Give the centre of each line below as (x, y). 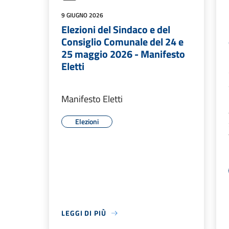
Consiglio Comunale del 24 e (122, 42)
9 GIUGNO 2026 (82, 15)
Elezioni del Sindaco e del (116, 29)
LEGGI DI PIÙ (84, 213)
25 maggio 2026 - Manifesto (123, 54)
